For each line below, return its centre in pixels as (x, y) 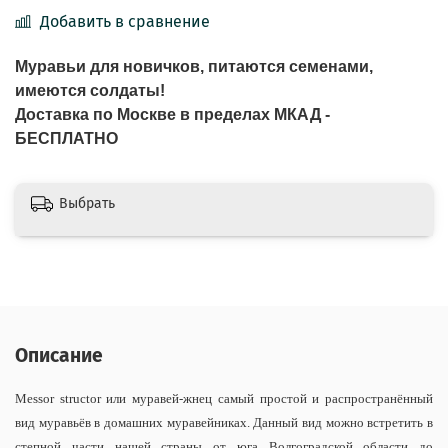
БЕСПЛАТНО (68, 138)
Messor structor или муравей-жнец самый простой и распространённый (224, 398)
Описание (59, 355)
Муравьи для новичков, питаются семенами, (194, 66)
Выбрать (87, 204)
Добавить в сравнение (125, 21)
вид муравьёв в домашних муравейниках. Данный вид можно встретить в (224, 422)
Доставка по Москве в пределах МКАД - (172, 114)
